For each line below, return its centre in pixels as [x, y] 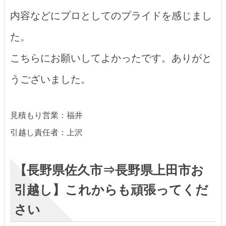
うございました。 [50, 79]
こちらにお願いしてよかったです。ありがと [111, 58]
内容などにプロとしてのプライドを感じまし [111, 15]
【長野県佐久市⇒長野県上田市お [109, 171]
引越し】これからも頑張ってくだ [111, 190]
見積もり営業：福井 [46, 116]
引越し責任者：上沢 [46, 133]
